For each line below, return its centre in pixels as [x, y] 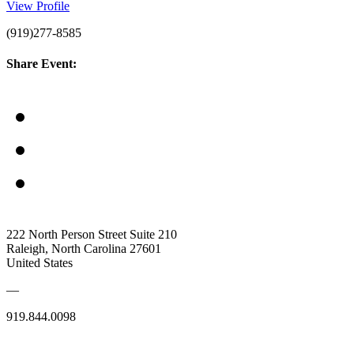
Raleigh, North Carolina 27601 [84, 248]
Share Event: [41, 64]
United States [40, 262]
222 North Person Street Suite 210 [92, 234]
